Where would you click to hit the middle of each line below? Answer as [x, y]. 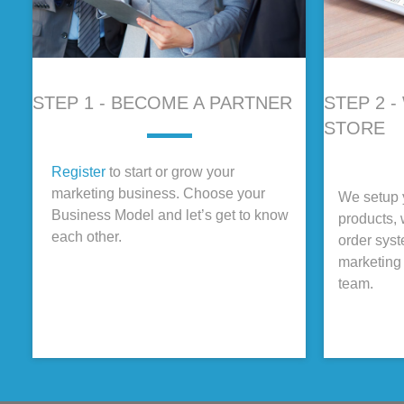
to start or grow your [170, 172]
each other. [88, 237]
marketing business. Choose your [158, 193]
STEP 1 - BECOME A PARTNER [162, 103]
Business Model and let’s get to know [170, 215]
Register [78, 172]
